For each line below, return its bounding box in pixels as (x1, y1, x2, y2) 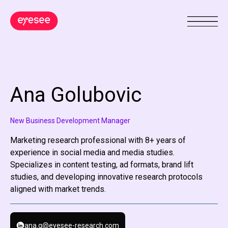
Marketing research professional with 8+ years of (10, 135, 186, 145)
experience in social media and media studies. (10, 147, 175, 157)
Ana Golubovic (10, 82, 141, 107)
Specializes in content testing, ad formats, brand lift (10, 159, 193, 169)
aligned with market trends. (10, 184, 106, 194)
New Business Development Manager (10, 116, 130, 125)
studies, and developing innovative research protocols (10, 172, 203, 182)
